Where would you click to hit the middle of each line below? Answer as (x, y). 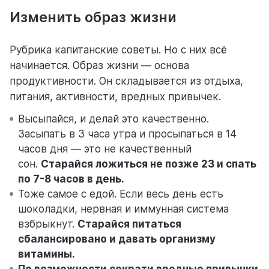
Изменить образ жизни (93, 17)
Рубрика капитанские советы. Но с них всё (118, 50)
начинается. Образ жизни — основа (99, 66)
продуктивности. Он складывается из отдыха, (126, 81)
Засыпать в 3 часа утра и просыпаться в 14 (127, 134)
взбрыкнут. (48, 224)
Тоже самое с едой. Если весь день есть (121, 194)
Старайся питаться (129, 224)
